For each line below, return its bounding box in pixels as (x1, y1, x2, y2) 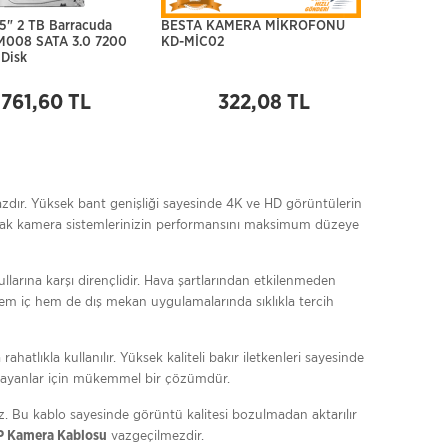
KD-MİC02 (161, 35, 224, 49)
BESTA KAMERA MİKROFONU (161, 19, 345, 33)
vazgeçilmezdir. (107, 427, 204, 443)
